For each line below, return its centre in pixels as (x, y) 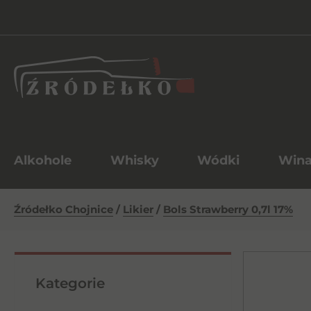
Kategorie (70, 283)
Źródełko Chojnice (64, 209)
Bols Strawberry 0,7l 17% (228, 209)
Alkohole (43, 160)
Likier (138, 209)
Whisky (134, 160)
